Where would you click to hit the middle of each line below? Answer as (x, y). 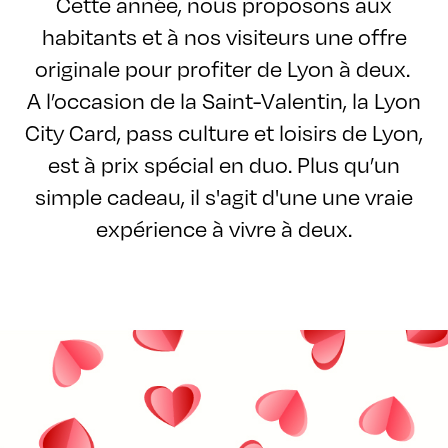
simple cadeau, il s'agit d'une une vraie (224, 195)
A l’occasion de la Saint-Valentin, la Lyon (224, 99)
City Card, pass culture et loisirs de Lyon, (224, 131)
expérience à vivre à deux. (224, 227)
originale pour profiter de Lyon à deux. (224, 67)
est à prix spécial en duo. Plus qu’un (224, 163)
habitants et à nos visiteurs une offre (224, 35)
